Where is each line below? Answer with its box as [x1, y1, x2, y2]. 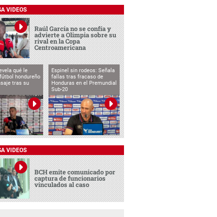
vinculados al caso [34, 180, 90, 189]
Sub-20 [51, 86, 68, 93]
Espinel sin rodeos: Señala [51, 67, 115, 74]
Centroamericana [34, 43, 86, 52]
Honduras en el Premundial [51, 79, 117, 86]
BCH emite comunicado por [34, 167, 116, 176]
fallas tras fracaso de [51, 73, 103, 80]
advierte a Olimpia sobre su [34, 30, 117, 39]
